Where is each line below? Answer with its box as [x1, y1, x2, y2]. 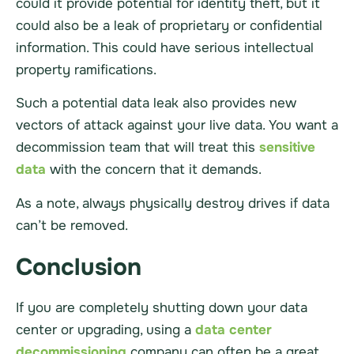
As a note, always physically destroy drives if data [16, 194, 330, 212]
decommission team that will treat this [16, 139, 259, 156]
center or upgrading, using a [16, 321, 195, 338]
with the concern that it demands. [46, 161, 262, 179]
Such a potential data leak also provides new [16, 95, 296, 112]
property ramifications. [16, 61, 156, 78]
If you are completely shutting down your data [16, 299, 307, 316]
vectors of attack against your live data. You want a [16, 117, 338, 134]
